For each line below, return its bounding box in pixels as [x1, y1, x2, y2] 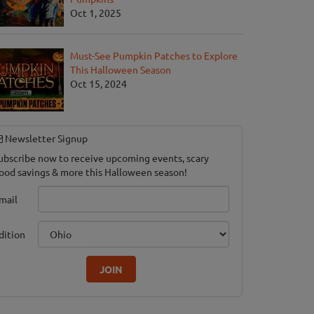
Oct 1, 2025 [70, 6, 121, 20]
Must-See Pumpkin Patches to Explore [70, 49, 238, 62]
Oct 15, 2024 [70, 77, 127, 90]
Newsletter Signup [3, 132, 88, 145]
